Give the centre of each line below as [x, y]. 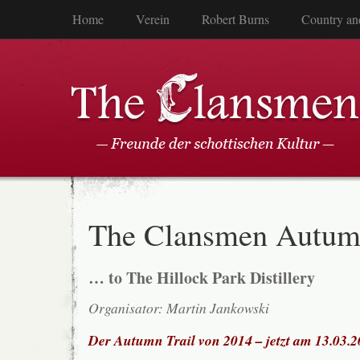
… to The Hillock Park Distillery [202, 278]
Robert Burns [235, 19]
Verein [153, 19]
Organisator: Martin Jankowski [179, 308]
